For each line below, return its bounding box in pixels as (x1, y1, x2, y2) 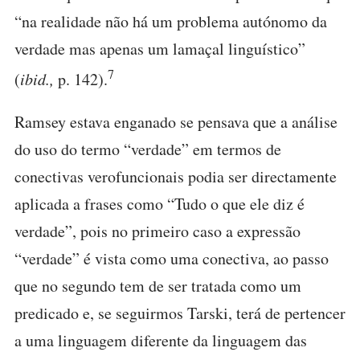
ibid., (20, 67, 58, 89)
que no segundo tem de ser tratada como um (14, 275, 301, 297)
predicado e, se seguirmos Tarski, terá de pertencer (14, 302, 346, 325)
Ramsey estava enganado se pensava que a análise (14, 111, 337, 133)
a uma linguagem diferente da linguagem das (14, 329, 307, 352)
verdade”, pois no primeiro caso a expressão (14, 220, 301, 243)
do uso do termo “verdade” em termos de (14, 138, 281, 161)
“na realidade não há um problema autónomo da (14, 10, 327, 32)
